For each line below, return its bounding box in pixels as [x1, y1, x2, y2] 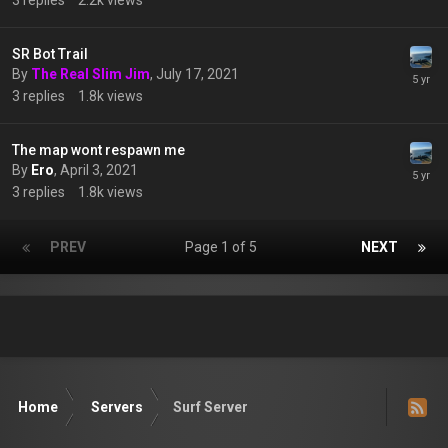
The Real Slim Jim [31, 66, 150, 82]
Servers [91, 399, 143, 416]
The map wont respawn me [12, 142, 185, 158]
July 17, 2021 [156, 66, 239, 82]
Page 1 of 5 [184, 239, 263, 255]
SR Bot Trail [12, 46, 88, 62]
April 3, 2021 [60, 162, 138, 178]
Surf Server [173, 399, 248, 416]
